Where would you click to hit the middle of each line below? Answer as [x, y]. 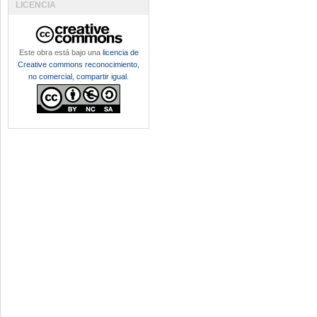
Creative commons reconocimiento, [79, 64]
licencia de [120, 52]
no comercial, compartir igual [77, 76]
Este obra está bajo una [60, 52]
